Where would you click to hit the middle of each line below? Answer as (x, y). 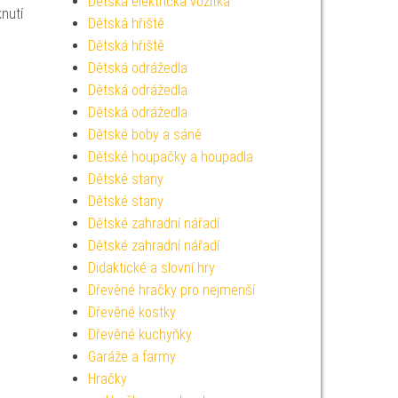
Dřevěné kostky (131, 312)
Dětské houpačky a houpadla (170, 157)
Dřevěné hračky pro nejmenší (171, 290)
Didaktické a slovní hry (151, 268)
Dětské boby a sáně (144, 135)
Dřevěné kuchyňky (139, 334)
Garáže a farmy (131, 357)
